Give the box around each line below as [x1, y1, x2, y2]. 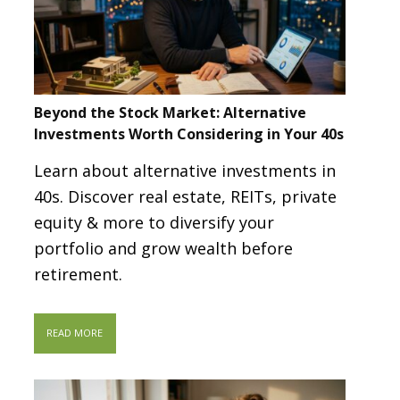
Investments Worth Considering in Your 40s [33, 124, 344, 145]
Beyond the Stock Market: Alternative [33, 103, 306, 123]
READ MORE [46, 326, 104, 340]
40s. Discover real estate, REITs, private [33, 185, 337, 207]
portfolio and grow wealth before [33, 237, 293, 259]
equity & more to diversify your [33, 211, 274, 233]
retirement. [33, 262, 122, 285]
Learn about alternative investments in [33, 159, 336, 181]
